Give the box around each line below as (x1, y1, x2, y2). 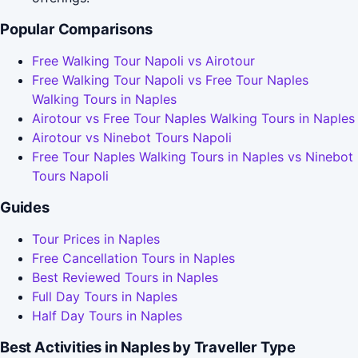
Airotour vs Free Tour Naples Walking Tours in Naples (32, 110, 355, 127)
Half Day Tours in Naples (32, 308, 182, 324)
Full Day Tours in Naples (32, 288, 177, 305)
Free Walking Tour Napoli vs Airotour (32, 53, 255, 70)
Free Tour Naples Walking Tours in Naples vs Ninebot (32, 149, 353, 165)
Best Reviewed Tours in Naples (32, 269, 218, 286)
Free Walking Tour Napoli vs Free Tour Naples (32, 72, 308, 89)
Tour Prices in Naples (32, 231, 160, 248)
